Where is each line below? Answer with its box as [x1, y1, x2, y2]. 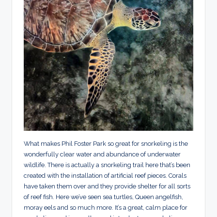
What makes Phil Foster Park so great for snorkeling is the [24, 139, 188, 147]
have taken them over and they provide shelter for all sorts [24, 182, 190, 190]
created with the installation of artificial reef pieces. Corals [24, 171, 186, 179]
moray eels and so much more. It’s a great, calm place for [24, 203, 187, 211]
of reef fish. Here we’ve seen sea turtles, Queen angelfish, [24, 193, 183, 201]
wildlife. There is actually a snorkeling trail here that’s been [24, 161, 190, 169]
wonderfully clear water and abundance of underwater [24, 150, 181, 158]
